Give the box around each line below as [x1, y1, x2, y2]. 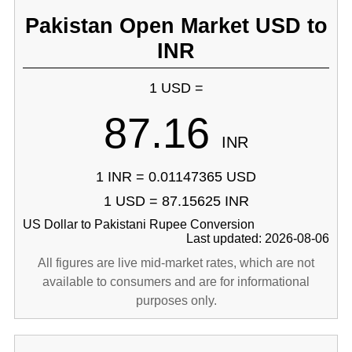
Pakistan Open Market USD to [24, 13, 328, 38]
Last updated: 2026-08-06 [186, 232, 330, 245]
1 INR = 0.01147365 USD [96, 169, 256, 185]
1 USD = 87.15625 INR [103, 193, 249, 209]
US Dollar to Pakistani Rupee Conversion [22, 218, 255, 231]
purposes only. [135, 294, 217, 307]
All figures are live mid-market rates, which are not [38, 256, 314, 269]
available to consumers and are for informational [42, 275, 310, 288]
